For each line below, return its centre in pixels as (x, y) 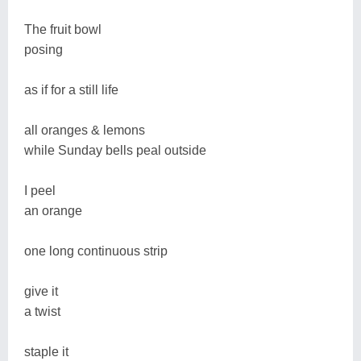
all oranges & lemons (85, 130)
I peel (40, 190)
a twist (42, 311)
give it (41, 291)
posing (44, 49)
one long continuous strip (96, 251)
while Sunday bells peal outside (115, 150)
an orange (53, 210)
